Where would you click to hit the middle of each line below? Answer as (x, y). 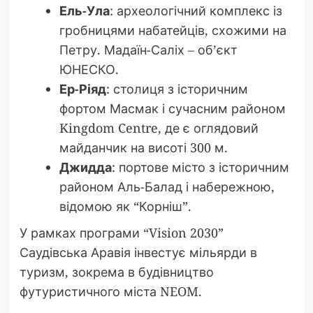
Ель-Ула (84, 11)
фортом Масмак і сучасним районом (172, 109)
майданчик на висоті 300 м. (143, 148)
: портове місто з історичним (200, 167)
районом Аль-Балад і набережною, (167, 187)
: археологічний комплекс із (196, 11)
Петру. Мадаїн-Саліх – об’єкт (148, 50)
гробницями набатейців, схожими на (173, 30)
